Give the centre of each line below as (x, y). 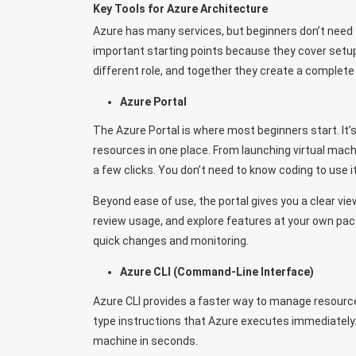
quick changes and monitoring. (171, 241)
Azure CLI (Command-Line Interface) (217, 272)
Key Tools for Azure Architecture (180, 9)
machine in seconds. (145, 341)
